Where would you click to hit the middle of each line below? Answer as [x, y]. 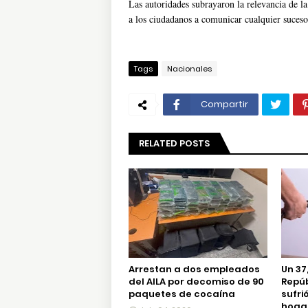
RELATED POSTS [174, 143]
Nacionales [189, 69]
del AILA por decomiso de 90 [196, 282]
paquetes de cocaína [182, 294]
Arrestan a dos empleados [194, 269]
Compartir [224, 104]
